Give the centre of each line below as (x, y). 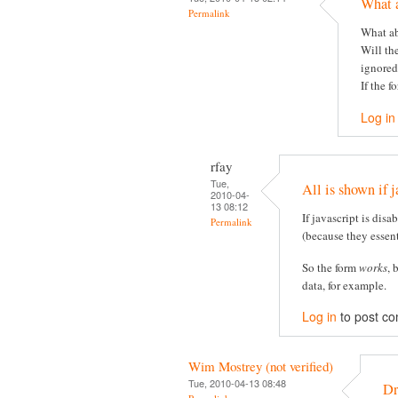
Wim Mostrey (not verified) (261, 366)
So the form (330, 267)
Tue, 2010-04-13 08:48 (237, 382)
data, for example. (344, 285)
